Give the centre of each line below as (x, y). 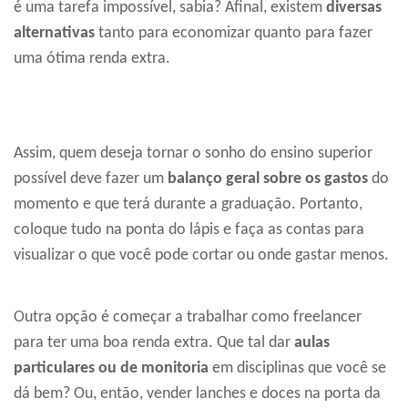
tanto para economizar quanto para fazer (234, 33)
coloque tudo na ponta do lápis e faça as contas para (189, 229)
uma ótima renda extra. (92, 58)
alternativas (54, 33)
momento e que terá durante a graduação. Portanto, (188, 204)
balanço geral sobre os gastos (268, 178)
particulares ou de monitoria (111, 368)
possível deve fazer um (91, 178)
